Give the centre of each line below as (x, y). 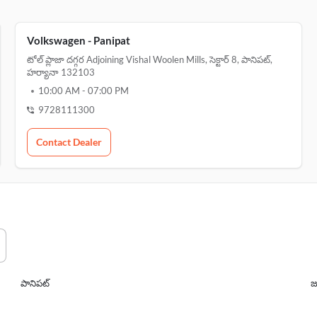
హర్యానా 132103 (60, 72)
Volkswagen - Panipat (78, 40)
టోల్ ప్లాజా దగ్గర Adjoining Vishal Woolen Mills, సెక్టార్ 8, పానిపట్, (149, 59)
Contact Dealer (69, 142)
